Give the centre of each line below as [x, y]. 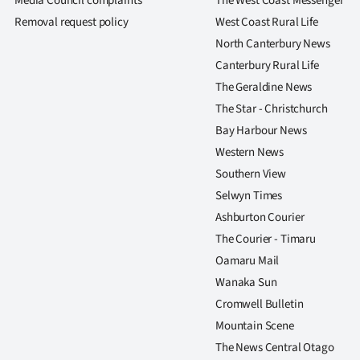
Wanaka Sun [246, 282]
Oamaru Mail [247, 260]
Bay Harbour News [261, 130]
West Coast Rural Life [267, 22]
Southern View [251, 174]
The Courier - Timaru [266, 239]
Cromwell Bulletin [260, 304]
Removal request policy [72, 22]
